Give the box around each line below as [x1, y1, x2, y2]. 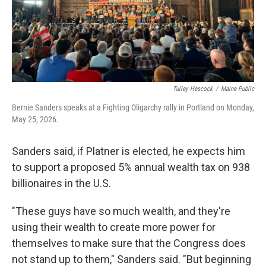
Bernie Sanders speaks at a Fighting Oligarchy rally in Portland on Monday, [12, 103, 254, 112]
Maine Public [221, 85, 254, 93]
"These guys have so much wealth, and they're [12, 205, 230, 217]
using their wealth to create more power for [12, 221, 216, 233]
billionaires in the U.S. [12, 177, 111, 189]
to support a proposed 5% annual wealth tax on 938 [12, 161, 250, 173]
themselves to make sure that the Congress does [12, 237, 246, 249]
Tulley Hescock [173, 85, 213, 93]
